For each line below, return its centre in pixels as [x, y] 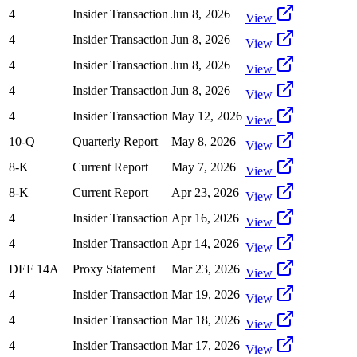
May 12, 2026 [207, 116]
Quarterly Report [115, 141]
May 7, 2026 [204, 167]
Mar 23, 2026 [206, 269]
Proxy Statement [114, 269]
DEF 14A [34, 269]
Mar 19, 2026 [206, 294]
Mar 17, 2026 [206, 345]
